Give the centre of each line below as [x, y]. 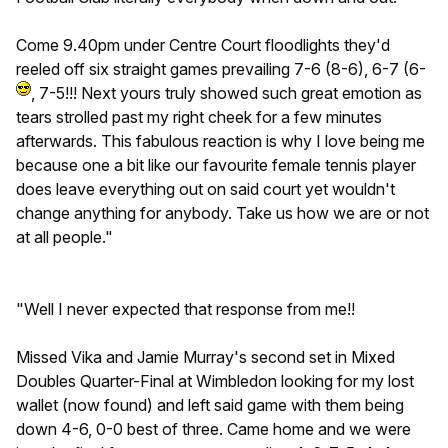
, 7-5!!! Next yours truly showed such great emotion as [226, 93]
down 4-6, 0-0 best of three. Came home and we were [213, 429]
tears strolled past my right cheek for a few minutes [199, 117]
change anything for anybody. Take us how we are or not [222, 213]
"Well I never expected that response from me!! [185, 309]
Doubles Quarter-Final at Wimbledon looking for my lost [215, 381]
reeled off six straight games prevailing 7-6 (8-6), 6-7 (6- [221, 69]
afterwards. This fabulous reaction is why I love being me [220, 141]
